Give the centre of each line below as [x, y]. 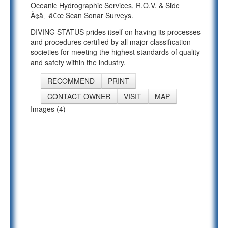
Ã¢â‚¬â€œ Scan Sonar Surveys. [82, 15]
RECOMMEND [71, 81]
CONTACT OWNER [79, 96]
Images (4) [48, 109]
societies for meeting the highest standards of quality [115, 52]
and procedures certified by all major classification [111, 42]
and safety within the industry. [78, 62]
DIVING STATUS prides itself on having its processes [116, 32]
